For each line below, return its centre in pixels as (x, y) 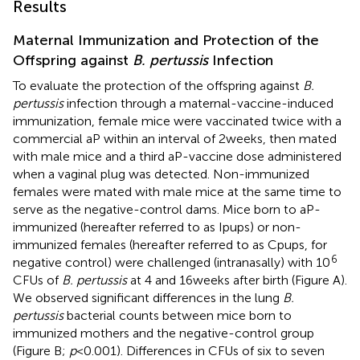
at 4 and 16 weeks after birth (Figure (230, 280)
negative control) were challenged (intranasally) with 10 (172, 262)
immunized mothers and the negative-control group (164, 333)
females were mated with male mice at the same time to (177, 191)
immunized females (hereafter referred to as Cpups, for (170, 244)
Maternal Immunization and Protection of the (166, 40)
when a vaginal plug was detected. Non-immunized (161, 174)
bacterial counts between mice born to (178, 315)
